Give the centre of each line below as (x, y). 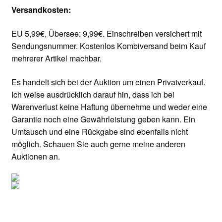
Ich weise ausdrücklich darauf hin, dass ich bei (93, 94)
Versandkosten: (41, 10)
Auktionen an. (35, 156)
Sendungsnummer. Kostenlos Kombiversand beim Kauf (108, 46)
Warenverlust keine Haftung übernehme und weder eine (109, 107)
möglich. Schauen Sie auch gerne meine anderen (98, 144)
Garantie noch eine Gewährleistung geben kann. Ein (103, 119)
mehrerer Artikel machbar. (56, 58)
